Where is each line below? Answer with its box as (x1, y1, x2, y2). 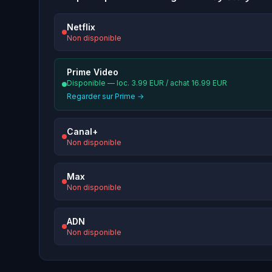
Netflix (67, 22, 95, 33)
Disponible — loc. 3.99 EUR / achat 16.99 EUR (67, 78, 227, 88)
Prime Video (67, 67, 118, 78)
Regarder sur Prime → (67, 92, 144, 101)
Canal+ (67, 126, 98, 137)
